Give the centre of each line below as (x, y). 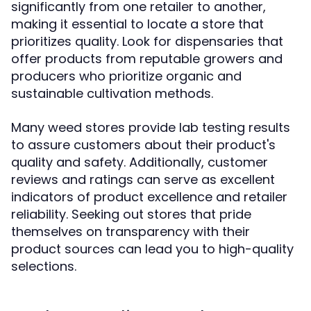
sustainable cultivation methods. (112, 93)
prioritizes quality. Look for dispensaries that (147, 41)
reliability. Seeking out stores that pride (131, 214)
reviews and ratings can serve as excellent (143, 179)
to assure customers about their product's (143, 145)
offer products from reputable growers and (147, 59)
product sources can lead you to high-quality (152, 249)
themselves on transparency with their (131, 232)
